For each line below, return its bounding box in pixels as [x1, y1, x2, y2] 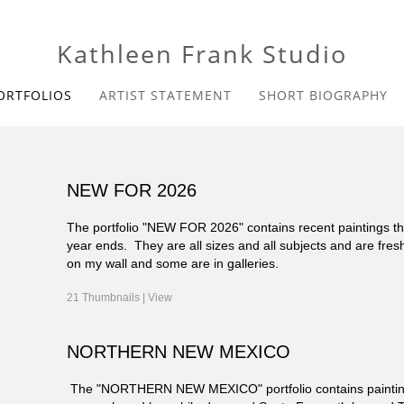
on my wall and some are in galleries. [67, 256, 280, 271]
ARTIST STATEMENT [99, 87, 232, 105]
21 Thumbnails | [67, 291, 149, 305]
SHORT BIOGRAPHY [259, 87, 388, 105]
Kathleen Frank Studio [57, 37, 347, 70]
